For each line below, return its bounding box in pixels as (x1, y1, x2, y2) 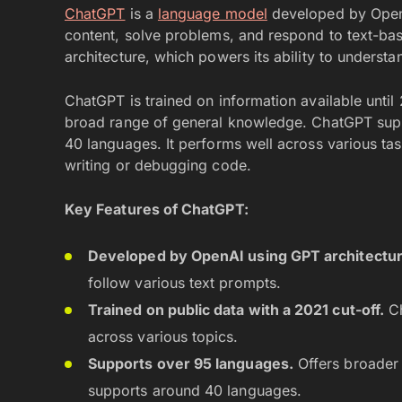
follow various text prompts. (88, 274, 281, 292)
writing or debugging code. (65, 156, 251, 174)
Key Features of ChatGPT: (65, 200, 249, 218)
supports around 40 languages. (88, 381, 302, 399)
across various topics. (88, 328, 239, 345)
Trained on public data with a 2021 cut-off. (88, 301, 385, 319)
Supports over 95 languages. (88, 354, 293, 372)
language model (157, 4, 267, 22)
